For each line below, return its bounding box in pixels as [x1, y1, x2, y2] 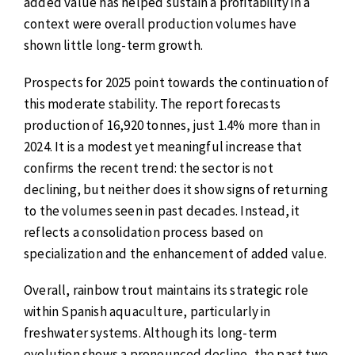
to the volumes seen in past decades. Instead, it [24, 201, 300, 219]
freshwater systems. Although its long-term [24, 324, 277, 342]
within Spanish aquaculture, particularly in [24, 303, 271, 321]
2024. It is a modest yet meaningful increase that [24, 137, 302, 155]
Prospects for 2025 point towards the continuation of [24, 73, 330, 91]
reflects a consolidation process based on [24, 223, 264, 241]
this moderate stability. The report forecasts [24, 94, 281, 113]
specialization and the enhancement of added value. [24, 244, 327, 262]
